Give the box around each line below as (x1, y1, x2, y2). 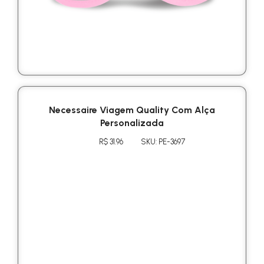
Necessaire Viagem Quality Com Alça (49, 104, 215, 115)
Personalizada (100, 117, 164, 128)
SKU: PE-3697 (141, 137, 185, 146)
